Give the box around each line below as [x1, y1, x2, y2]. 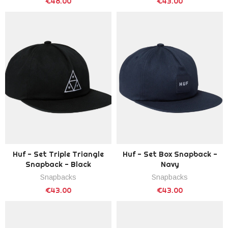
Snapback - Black [25, 159, 91, 169]
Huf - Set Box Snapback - [122, 149, 217, 159]
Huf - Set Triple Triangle [13, 149, 104, 159]
